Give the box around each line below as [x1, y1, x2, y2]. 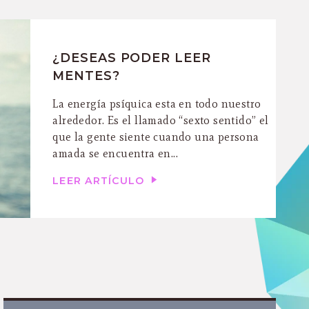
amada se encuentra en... [52, 146, 179, 160]
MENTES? [52, 68, 120, 83]
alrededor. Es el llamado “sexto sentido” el [52, 113, 269, 127]
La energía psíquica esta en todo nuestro [52, 97, 261, 110]
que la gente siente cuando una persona [52, 130, 259, 143]
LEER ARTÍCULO [52, 174, 148, 187]
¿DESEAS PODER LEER [52, 50, 211, 65]
